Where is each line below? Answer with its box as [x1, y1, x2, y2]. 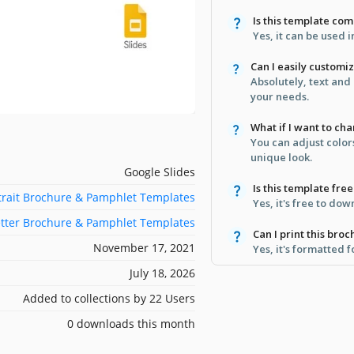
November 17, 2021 [93, 239, 195, 255]
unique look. [250, 149, 313, 164]
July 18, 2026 [130, 265, 195, 281]
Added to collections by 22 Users [23, 290, 195, 306]
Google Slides [124, 164, 195, 179]
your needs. [250, 88, 309, 104]
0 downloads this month [67, 315, 195, 331]
